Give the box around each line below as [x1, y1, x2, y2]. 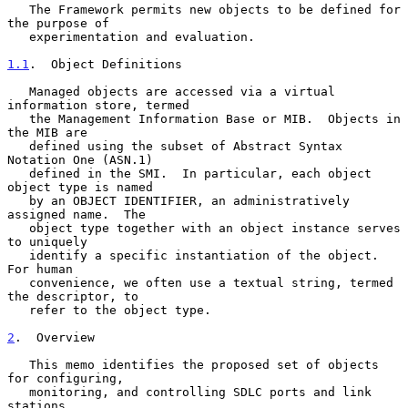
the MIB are [7, 125, 87, 139]
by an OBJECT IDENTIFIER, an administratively [7, 193, 29, 208]
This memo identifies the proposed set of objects [7, 357, 29, 372]
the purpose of [7, 15, 109, 30]
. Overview [15, 330, 95, 344]
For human [7, 261, 73, 276]
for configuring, [7, 371, 124, 385]
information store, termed [7, 97, 189, 112]
